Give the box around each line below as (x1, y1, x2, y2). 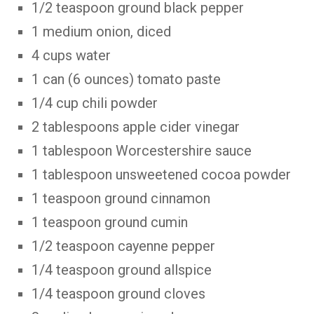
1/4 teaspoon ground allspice (32, 261, 212, 278)
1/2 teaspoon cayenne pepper (32, 238, 215, 254)
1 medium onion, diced (32, 23, 171, 40)
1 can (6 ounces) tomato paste (32, 71, 221, 88)
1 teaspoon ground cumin (32, 214, 188, 231)
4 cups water (32, 47, 111, 64)
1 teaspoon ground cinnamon (32, 190, 210, 207)
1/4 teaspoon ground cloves (32, 285, 205, 302)
